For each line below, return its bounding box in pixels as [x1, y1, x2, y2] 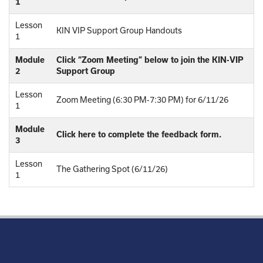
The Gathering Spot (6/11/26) [56, 164, 168, 174]
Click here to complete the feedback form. [56, 129, 221, 139]
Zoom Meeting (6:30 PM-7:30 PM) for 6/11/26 [56, 95, 228, 104]
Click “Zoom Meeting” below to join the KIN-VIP [56, 55, 244, 65]
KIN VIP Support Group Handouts [56, 25, 182, 35]
